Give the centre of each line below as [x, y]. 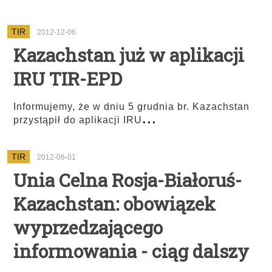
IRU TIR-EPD [68, 79]
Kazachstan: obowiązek [114, 204]
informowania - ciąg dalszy [131, 251]
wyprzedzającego [88, 227]
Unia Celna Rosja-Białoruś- [127, 180]
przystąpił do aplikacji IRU [78, 120]
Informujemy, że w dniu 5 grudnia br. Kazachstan [131, 107]
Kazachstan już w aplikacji [129, 55]
